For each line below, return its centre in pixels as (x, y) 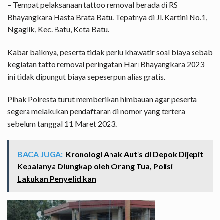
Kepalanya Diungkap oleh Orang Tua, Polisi (95, 166)
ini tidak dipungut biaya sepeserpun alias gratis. (86, 77)
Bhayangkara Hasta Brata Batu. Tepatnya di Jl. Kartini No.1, (107, 17)
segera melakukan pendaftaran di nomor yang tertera (96, 111)
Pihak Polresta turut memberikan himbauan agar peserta (102, 99)
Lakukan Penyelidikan (57, 178)
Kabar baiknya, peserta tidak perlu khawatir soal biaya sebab (110, 52)
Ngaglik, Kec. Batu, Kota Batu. (58, 29)
